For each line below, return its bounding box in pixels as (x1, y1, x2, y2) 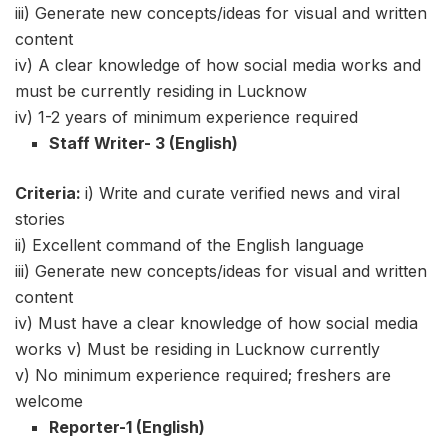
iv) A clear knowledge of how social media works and (15, 55, 421, 76)
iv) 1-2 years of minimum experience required (15, 107, 358, 128)
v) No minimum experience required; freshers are (15, 365, 391, 386)
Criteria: (15, 183, 81, 204)
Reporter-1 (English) (49, 417, 206, 438)
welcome (15, 391, 83, 412)
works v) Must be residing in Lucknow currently (15, 339, 380, 360)
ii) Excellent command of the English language (15, 235, 364, 256)
